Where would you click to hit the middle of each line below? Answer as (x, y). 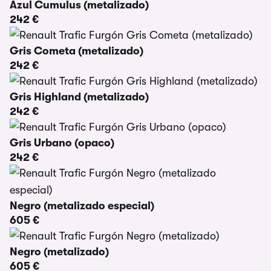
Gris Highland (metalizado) (79, 97)
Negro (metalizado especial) (82, 206)
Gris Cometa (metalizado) (77, 51)
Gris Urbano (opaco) (62, 143)
